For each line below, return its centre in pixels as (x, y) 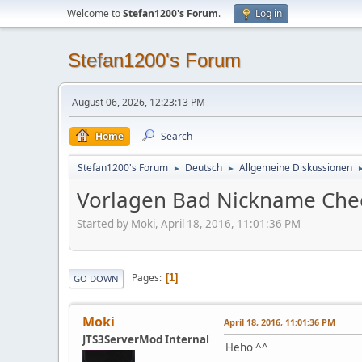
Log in (269, 13)
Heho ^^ (247, 347)
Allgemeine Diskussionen (296, 168)
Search (177, 136)
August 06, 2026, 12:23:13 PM (139, 102)
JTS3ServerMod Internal (146, 339)
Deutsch (204, 168)
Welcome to (95, 13)
